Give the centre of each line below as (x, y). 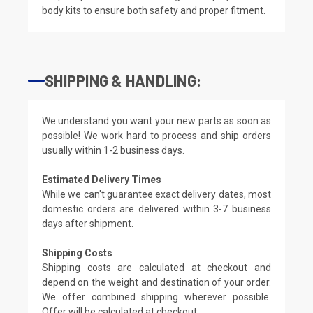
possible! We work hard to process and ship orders (156, 135)
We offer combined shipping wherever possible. (156, 297)
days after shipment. (88, 223)
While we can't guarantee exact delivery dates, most (156, 194)
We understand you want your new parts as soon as (156, 121)
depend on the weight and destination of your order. (156, 282)
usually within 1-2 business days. (113, 150)
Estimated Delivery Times (102, 179)
